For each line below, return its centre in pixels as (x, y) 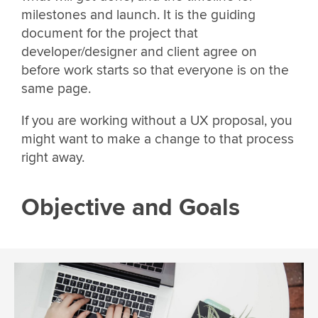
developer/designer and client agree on (139, 52)
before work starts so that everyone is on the (155, 71)
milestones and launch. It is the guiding (138, 15)
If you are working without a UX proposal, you (157, 121)
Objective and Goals (131, 207)
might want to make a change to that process (158, 139)
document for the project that (110, 34)
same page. (56, 89)
